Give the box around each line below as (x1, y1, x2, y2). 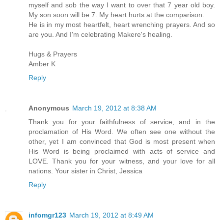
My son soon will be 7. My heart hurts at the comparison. (28, 10, 204, 19)
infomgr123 (28, 211, 66, 219)
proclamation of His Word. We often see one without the (28, 127, 215, 136)
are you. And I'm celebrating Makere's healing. (28, 30, 172, 38)
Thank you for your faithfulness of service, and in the (28, 117, 215, 126)
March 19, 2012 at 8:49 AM (69, 211, 154, 219)
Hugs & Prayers (28, 50, 77, 58)
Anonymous (28, 104, 69, 112)
